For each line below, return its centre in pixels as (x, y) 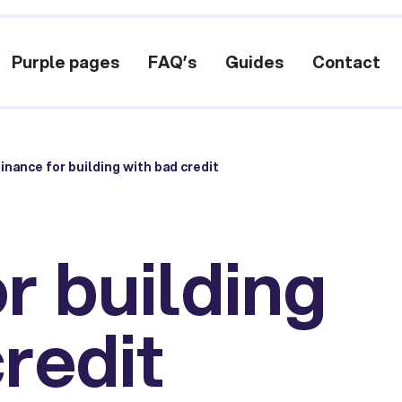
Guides (255, 61)
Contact (347, 61)
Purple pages (66, 61)
